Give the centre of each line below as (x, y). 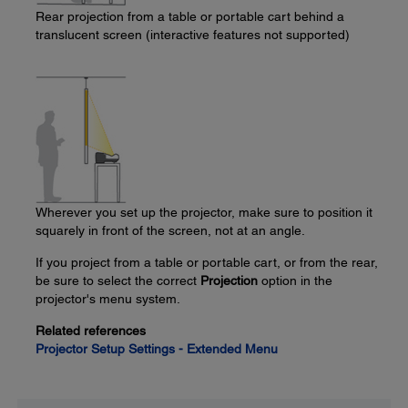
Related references (91, 331)
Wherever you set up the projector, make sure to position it (204, 212)
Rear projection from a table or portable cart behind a (190, 16)
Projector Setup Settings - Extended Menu (157, 349)
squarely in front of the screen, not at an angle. (170, 230)
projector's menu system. (108, 299)
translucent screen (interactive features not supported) (193, 35)
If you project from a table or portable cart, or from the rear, (207, 262)
